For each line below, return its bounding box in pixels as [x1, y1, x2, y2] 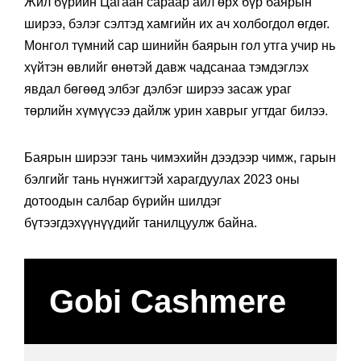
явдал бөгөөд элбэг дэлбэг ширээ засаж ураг [24, 82, 292, 97]
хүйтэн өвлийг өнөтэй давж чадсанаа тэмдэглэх [24, 60, 309, 75]
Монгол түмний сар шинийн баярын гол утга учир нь [24, 39, 335, 53]
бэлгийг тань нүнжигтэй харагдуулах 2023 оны [24, 172, 300, 187]
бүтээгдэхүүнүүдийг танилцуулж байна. [24, 216, 257, 230]
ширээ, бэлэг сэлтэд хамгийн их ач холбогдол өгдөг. [24, 17, 330, 31]
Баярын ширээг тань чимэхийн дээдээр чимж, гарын [24, 151, 336, 165]
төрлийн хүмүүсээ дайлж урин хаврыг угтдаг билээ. [24, 104, 328, 118]
